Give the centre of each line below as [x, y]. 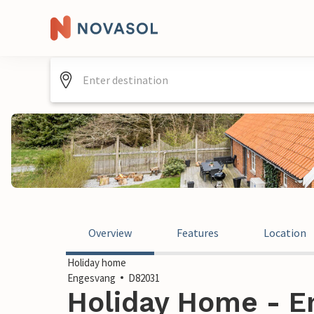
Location [285, 233]
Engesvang [91, 278]
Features [198, 233]
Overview [110, 233]
